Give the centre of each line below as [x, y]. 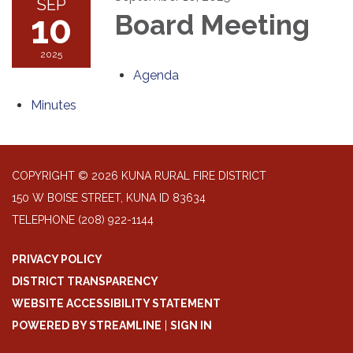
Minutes [54, 105]
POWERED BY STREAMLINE [87, 325]
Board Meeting [212, 24]
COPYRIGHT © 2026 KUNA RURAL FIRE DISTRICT [139, 175]
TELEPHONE [43, 219]
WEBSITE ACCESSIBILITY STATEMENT [116, 303]
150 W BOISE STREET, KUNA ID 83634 [109, 197]
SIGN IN [191, 325]
